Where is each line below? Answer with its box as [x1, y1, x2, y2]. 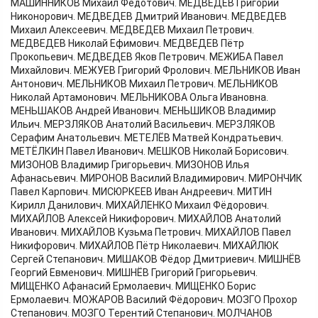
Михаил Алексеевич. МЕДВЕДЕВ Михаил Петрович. [11, 24, 254, 36]
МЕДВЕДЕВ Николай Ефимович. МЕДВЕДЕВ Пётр [11, 38, 244, 50]
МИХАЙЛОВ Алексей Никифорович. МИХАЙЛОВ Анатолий [11, 213, 281, 225]
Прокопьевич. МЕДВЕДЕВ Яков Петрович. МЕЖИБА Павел [11, 51, 283, 63]
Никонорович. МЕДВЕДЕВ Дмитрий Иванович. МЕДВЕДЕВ [11, 11, 287, 23]
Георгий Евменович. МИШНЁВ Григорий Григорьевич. [11, 267, 258, 279]
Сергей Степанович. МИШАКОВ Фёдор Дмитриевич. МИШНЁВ [11, 253, 301, 265]
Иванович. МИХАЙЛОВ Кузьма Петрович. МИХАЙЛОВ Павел [11, 226, 291, 238]
